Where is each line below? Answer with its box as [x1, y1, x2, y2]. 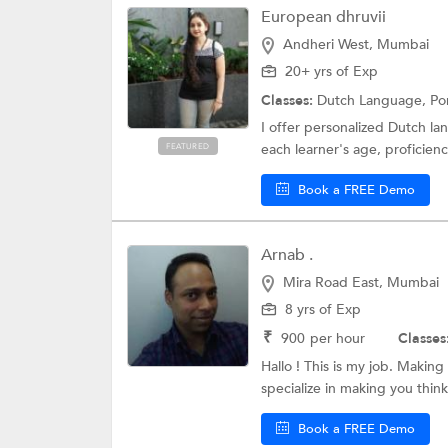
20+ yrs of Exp [285, 62, 378, 81]
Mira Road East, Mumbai [283, 272, 439, 292]
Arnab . [261, 243, 313, 266]
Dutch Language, [317, 91, 430, 110]
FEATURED [166, 141, 210, 152]
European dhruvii [261, 6, 386, 28]
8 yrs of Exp [285, 299, 361, 319]
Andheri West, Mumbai [283, 35, 429, 54]
